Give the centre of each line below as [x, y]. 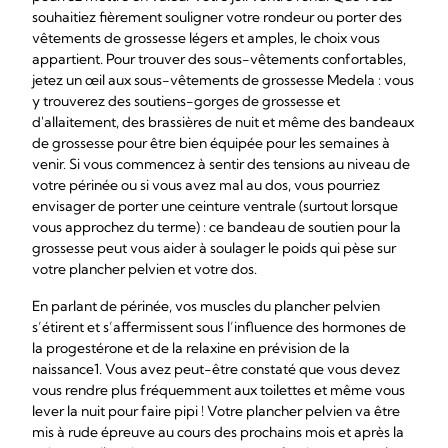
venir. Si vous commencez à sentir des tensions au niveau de [221, 164]
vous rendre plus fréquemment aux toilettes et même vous [218, 390]
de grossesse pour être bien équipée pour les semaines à [211, 143]
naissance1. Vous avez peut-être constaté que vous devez [216, 369]
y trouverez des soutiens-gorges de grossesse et [186, 101]
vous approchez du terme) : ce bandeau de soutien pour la [216, 227]
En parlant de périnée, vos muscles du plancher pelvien [206, 306]
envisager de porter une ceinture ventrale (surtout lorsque [215, 206]
